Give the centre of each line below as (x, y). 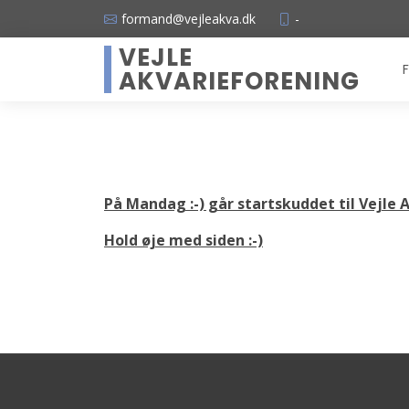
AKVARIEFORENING (239, 81)
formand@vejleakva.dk (189, 18)
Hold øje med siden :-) (184, 240)
